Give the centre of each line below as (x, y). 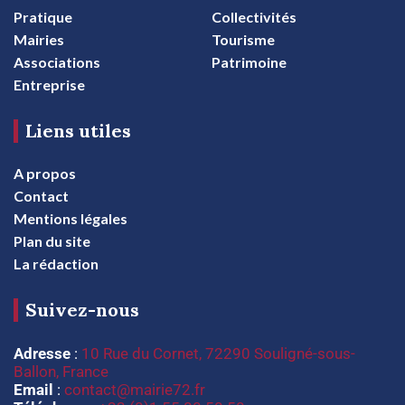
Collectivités (254, 16)
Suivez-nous (82, 309)
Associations (57, 61)
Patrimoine (249, 61)
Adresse (42, 353)
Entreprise (49, 84)
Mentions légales (71, 218)
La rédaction (56, 263)
